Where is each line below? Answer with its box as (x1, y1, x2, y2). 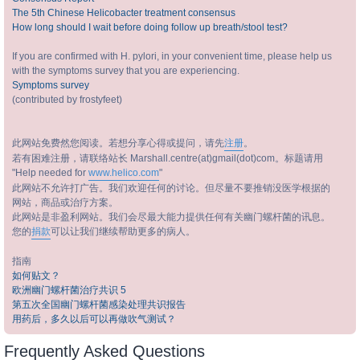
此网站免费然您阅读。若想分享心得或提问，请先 (12, 137, 224, 149)
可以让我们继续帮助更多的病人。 (51, 226, 195, 237)
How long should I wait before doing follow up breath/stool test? (12, 22, 288, 33)
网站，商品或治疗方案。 (12, 197, 118, 208)
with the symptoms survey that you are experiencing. (12, 65, 239, 76)
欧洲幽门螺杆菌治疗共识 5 (12, 284, 126, 296)
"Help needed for (12, 167, 88, 178)
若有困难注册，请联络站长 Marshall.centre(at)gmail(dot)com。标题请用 (12, 153, 323, 164)
